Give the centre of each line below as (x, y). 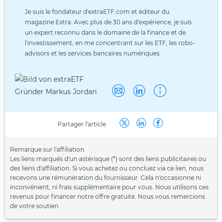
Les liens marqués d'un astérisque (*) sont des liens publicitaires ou (108, 159)
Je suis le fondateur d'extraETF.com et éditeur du (97, 11)
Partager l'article (82, 124)
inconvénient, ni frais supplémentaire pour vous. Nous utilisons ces (109, 187)
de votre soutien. (35, 206)
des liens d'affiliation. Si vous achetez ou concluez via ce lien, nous (107, 168)
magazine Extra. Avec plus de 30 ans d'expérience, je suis (108, 22)
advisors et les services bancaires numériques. (93, 53)
